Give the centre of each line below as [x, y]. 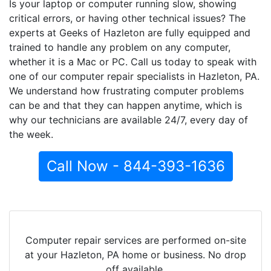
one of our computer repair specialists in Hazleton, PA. [134, 76]
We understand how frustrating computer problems [126, 90]
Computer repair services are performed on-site [135, 240]
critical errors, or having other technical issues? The [127, 18]
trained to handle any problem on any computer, [120, 47]
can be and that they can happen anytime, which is [126, 105]
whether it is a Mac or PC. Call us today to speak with [133, 61]
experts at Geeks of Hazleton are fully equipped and [130, 32]
